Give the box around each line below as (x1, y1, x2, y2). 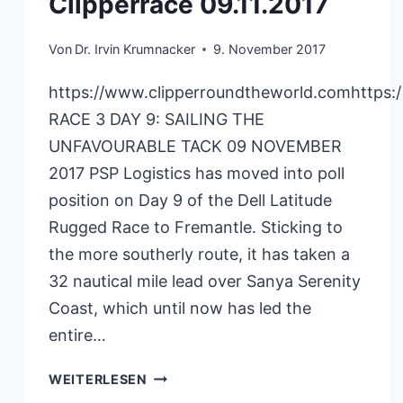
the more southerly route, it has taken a (49, 244, 350, 264)
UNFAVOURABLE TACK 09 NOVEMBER (49, 136, 342, 156)
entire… (49, 325, 106, 345)
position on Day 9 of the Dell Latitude (49, 190, 332, 210)
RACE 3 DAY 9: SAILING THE (49, 109, 264, 129)
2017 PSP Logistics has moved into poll (49, 163, 345, 183)
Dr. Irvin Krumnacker (75, 40, 196, 57)
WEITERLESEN (49, 371, 148, 387)
